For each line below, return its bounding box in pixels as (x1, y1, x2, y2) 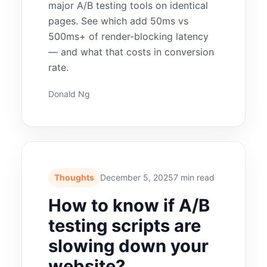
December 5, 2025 (100, 172, 174, 182)
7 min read (173, 172, 215, 182)
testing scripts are (48, 215, 201, 236)
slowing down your (48, 235, 209, 256)
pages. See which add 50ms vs (48, 14, 189, 27)
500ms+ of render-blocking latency (48, 30, 209, 42)
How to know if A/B (48, 194, 210, 216)
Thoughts (54, 172, 95, 182)
